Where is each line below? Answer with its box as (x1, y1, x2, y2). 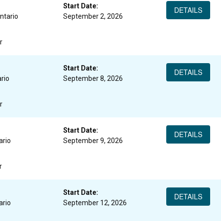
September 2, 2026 (63, 12, 123, 20)
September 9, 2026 (63, 137, 123, 145)
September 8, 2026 (63, 74, 123, 82)
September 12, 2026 (63, 199, 127, 207)
